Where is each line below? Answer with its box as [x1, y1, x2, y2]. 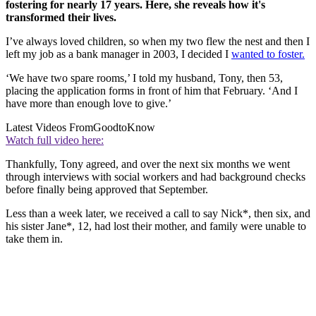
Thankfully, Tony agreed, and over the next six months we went [6, 158, 290, 171]
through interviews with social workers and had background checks [6, 171, 305, 183]
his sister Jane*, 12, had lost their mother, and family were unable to [6, 220, 306, 233]
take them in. [6, 233, 63, 245]
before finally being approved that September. [6, 183, 208, 196]
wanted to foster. [231, 48, 305, 61]
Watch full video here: [6, 134, 104, 147]
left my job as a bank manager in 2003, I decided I [6, 48, 231, 61]
